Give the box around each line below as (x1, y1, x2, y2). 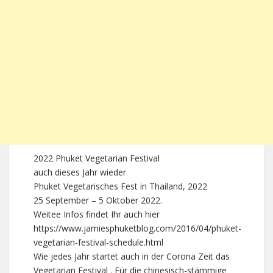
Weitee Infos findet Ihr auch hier (34, 208, 160, 220)
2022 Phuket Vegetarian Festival (34, 152, 160, 164)
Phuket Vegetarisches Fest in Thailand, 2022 (34, 180, 207, 192)
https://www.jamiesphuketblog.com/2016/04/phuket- (34, 222, 241, 234)
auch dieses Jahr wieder (34, 166, 126, 178)
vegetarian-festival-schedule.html (34, 236, 163, 248)
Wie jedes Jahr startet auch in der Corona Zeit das (34, 250, 230, 262)
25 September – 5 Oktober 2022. (34, 194, 162, 206)
